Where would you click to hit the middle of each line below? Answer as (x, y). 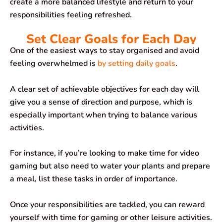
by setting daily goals (137, 63)
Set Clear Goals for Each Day (111, 39)
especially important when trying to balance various (104, 115)
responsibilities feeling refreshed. (71, 15)
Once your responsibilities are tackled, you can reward (107, 204)
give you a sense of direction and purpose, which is (101, 102)
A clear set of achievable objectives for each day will (105, 89)
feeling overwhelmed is (54, 63)
